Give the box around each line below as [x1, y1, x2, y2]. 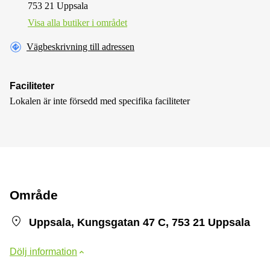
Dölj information [10, 246, 77, 257]
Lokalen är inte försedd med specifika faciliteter [10, 95, 190, 106]
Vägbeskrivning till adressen [27, 41, 134, 52]
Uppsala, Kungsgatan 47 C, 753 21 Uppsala [29, 216, 250, 228]
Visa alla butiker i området [28, 17, 127, 28]
